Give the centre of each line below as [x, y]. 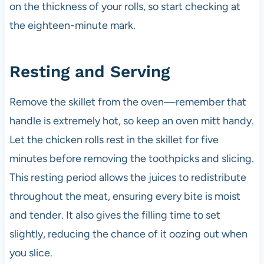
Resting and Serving [89, 72]
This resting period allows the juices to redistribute [128, 178]
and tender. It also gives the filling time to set [115, 215]
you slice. [31, 253]
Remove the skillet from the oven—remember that [128, 102]
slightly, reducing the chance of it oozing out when [128, 234]
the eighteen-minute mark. [72, 26]
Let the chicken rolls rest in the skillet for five [114, 140]
